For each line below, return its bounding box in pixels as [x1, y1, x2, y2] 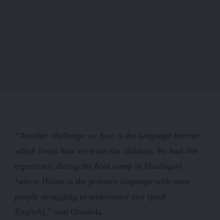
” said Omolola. [48, 206, 104, 217]
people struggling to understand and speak [15, 191, 167, 201]
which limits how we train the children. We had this [15, 145, 198, 156]
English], [15, 206, 48, 217]
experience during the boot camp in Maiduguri [15, 161, 182, 171]
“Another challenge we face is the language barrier [15, 130, 199, 140]
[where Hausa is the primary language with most [15, 176, 190, 186]
